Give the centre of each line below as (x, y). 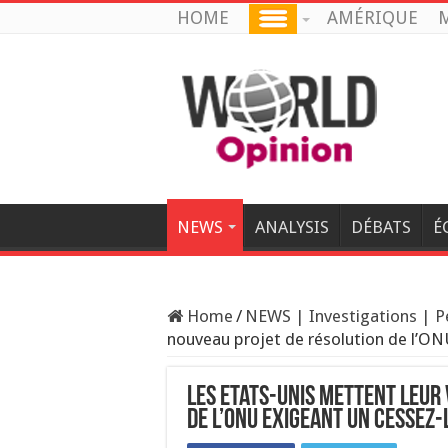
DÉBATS (381, 227)
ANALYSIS (292, 227)
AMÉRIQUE (372, 17)
